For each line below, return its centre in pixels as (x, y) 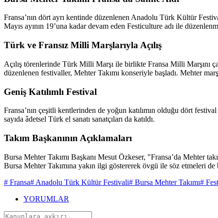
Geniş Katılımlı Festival (50, 91)
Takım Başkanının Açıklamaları (68, 138)
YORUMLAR (46, 199)
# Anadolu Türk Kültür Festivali (80, 182)
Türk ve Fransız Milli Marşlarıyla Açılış (83, 45)
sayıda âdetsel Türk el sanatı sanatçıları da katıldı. (79, 119)
